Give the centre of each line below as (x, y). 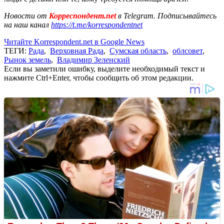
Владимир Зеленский (93, 59)
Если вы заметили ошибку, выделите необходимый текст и (104, 68)
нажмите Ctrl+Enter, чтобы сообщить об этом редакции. (99, 77)
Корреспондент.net (82, 15)
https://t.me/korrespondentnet (97, 24)
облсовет (187, 50)
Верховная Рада (77, 50)
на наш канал (27, 24)
